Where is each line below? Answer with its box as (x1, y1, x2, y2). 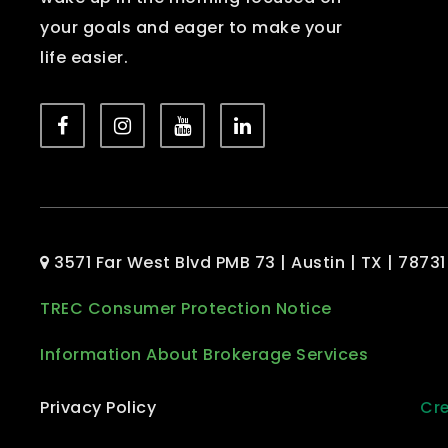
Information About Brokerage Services (40, 342, 368, 366)
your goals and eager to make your (40, 15, 343, 39)
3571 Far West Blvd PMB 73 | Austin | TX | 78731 (49, 250, 446, 274)
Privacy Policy (40, 395, 156, 419)
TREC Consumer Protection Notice (40, 296, 332, 320)
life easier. (40, 45, 128, 69)
